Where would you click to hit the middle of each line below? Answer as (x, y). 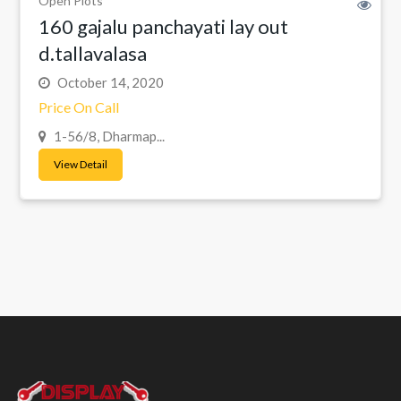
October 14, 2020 (109, 82)
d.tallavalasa (93, 53)
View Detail (81, 164)
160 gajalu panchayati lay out (163, 26)
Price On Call (79, 107)
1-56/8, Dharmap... (108, 136)
